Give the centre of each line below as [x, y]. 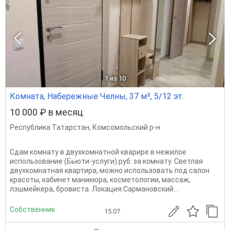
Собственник [32, 209]
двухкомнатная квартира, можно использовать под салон [110, 170]
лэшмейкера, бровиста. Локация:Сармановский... [94, 189]
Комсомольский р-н [126, 127]
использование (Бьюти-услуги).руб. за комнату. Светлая [106, 161]
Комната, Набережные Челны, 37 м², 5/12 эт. [97, 96]
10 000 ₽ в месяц [46, 112]
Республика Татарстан [50, 127]
